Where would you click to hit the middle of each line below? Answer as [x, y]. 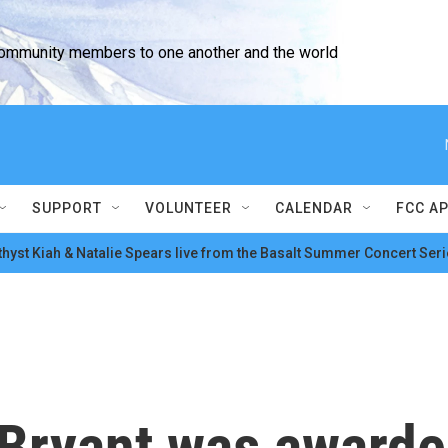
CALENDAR [314, 208]
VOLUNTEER [188, 208]
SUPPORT [67, 208]
